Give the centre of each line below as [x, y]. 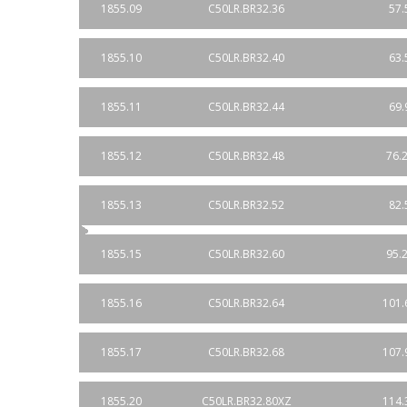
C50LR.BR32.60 [246, 254]
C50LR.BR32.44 [246, 107]
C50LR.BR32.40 [246, 58]
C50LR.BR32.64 [246, 303]
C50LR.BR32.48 [246, 156]
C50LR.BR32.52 [246, 205]
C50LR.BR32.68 [246, 352]
